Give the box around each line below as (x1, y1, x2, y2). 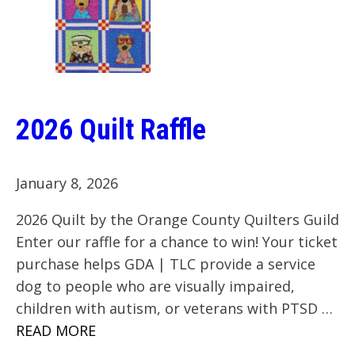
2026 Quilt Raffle (16, 113, 206, 147)
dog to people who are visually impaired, (16, 277, 295, 296)
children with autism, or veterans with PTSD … (16, 299, 333, 319)
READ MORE (16, 321, 96, 341)
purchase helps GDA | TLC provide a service (16, 254, 315, 274)
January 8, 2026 (16, 174, 118, 193)
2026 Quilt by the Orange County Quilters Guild (16, 210, 339, 230)
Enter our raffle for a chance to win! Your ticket (16, 232, 338, 252)
